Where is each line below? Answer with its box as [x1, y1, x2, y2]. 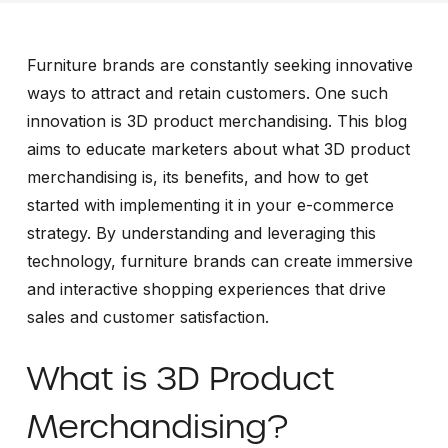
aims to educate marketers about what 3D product [26, 138, 410, 159]
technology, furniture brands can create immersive [26, 250, 413, 271]
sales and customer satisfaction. [26, 306, 269, 327]
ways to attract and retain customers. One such [26, 82, 388, 103]
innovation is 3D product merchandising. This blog [26, 110, 407, 131]
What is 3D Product [26, 357, 334, 399]
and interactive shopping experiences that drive [26, 278, 386, 299]
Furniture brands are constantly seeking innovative [26, 54, 413, 75]
